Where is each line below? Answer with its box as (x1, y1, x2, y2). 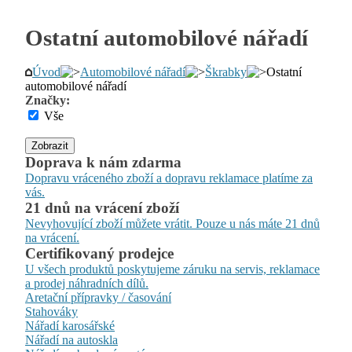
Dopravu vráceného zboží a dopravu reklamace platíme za (25, 171, 313, 185)
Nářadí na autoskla (25, 333, 118, 346)
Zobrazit (31, 140, 68, 152)
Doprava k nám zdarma (25, 154, 181, 170)
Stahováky (25, 305, 78, 318)
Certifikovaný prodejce (25, 245, 174, 262)
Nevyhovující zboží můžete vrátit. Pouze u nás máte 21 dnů (25, 217, 320, 230)
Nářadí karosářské (25, 319, 115, 332)
